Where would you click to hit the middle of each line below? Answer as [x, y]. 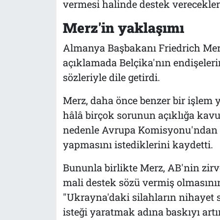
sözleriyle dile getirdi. [111, 77]
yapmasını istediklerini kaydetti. [138, 144]
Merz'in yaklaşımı [123, 28]
